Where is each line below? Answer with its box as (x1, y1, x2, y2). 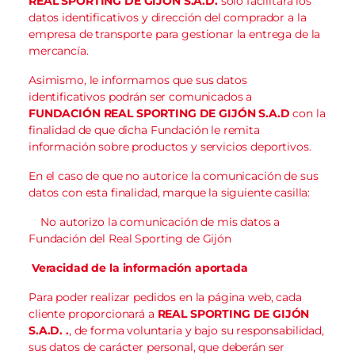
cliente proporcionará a (29, 306, 158, 321)
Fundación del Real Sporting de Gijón (29, 231, 231, 246)
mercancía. (29, 43, 89, 58)
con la (289, 105, 326, 120)
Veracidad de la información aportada (31, 260, 248, 275)
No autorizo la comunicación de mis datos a (40, 214, 281, 229)
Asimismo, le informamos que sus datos (29, 72, 247, 87)
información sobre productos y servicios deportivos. (29, 139, 311, 154)
